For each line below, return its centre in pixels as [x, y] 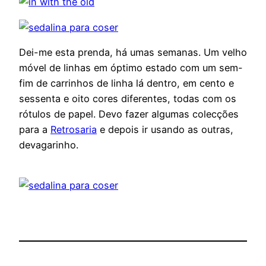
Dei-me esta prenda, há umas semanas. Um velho [133, 52]
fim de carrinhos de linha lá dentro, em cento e [126, 83]
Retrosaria [74, 129]
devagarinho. [49, 145]
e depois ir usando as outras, [165, 129]
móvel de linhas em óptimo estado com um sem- [131, 67]
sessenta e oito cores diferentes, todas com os [128, 98]
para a [35, 129]
